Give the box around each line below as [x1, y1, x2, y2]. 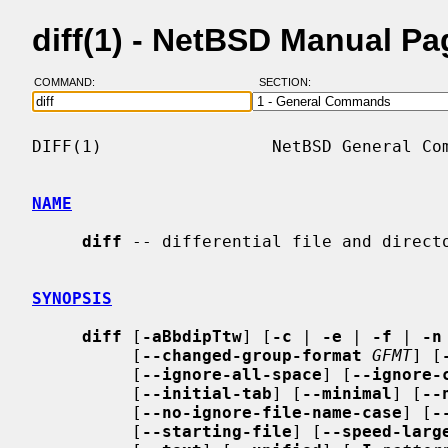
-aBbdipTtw [142, 326, 242, 346]
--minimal [302, 383, 392, 403]
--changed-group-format [142, 345, 362, 365]
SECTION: [258, 76, 320, 89]
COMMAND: [33, 76, 107, 89]
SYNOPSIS [32, 288, 112, 308]
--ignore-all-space [142, 364, 322, 384]
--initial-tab [142, 383, 272, 403]
